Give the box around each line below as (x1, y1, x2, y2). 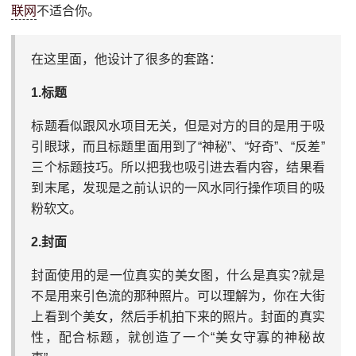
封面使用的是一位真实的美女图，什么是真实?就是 (31, 268, 325, 282)
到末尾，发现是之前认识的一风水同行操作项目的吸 (31, 180, 325, 195)
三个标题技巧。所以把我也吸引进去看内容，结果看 (31, 160, 325, 174)
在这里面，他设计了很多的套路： (31, 52, 222, 66)
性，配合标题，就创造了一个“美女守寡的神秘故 (31, 330, 325, 344)
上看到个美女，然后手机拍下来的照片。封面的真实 (31, 309, 325, 323)
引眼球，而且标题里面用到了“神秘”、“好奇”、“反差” (31, 139, 325, 153)
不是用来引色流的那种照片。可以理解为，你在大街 (31, 288, 325, 303)
